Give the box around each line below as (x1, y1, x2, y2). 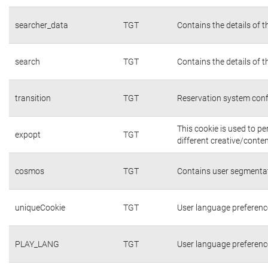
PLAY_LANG (15, 239, 59, 249)
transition (15, 93, 51, 103)
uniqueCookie (15, 202, 65, 212)
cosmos (15, 166, 44, 176)
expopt (15, 129, 41, 139)
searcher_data (15, 20, 68, 30)
